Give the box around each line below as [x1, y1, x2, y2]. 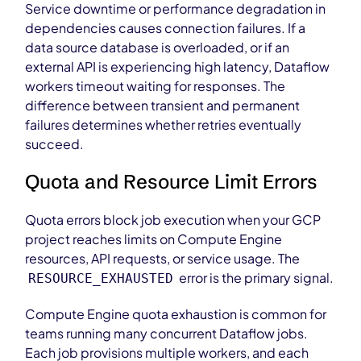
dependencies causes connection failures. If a [25, 19, 306, 36]
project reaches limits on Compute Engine [25, 230, 283, 247]
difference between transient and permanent [25, 97, 301, 114]
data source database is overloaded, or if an [25, 39, 290, 56]
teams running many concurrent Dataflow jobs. [25, 325, 309, 342]
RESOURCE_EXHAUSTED [28, 271, 174, 286]
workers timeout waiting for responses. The [25, 77, 286, 94]
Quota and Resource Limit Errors [25, 170, 318, 193]
